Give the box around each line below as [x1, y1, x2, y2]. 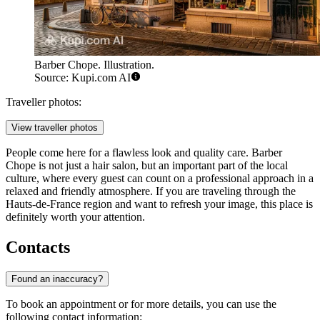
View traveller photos [11, 122, 98, 134]
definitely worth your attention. [6, 211, 145, 224]
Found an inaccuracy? [11, 273, 103, 284]
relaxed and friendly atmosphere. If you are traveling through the [6, 185, 296, 198]
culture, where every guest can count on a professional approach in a [6, 172, 314, 185]
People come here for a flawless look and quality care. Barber [6, 146, 282, 159]
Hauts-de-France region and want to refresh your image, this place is [6, 198, 313, 211]
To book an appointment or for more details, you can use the [6, 297, 276, 310]
